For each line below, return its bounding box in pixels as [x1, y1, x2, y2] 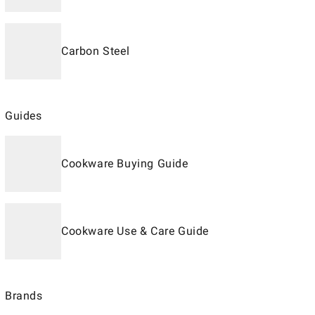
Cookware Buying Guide [61, 157, 188, 170]
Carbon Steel [61, 44, 130, 58]
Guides [5, 109, 42, 122]
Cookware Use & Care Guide [61, 224, 209, 238]
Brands [5, 289, 43, 302]
